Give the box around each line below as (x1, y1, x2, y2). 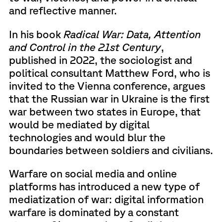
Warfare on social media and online (8, 167, 177, 179)
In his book (8, 27, 63, 40)
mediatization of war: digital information (8, 193, 204, 205)
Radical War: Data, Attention (63, 27, 201, 40)
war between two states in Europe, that (8, 105, 201, 117)
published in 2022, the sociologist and (8, 53, 192, 66)
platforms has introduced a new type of (8, 180, 200, 192)
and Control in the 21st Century (8, 40, 161, 53)
